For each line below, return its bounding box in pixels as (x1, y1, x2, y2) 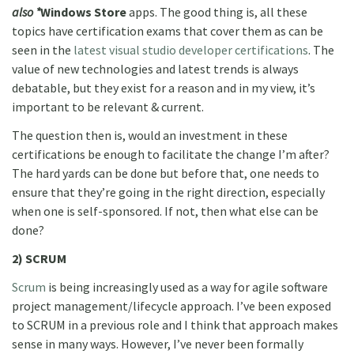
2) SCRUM (12, 250, 66, 266)
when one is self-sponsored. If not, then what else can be (12, 203, 318, 219)
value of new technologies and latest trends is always (12, 61, 299, 77)
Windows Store (40, 4, 126, 20)
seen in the (12, 42, 73, 58)
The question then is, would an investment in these (12, 127, 288, 143)
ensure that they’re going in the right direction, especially (12, 184, 325, 200)
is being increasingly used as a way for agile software (46, 279, 328, 295)
